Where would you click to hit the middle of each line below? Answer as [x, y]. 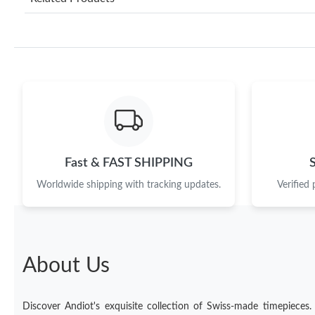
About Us [66, 265]
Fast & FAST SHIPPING [129, 162]
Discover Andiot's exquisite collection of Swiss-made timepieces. [167, 306]
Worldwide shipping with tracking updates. [129, 185]
